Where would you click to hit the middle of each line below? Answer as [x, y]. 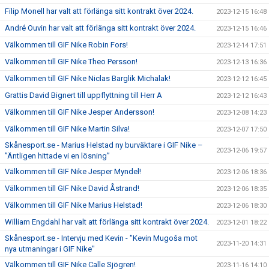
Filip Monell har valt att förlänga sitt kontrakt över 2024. [99, 11]
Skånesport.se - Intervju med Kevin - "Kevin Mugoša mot [101, 238]
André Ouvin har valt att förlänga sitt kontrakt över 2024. [100, 28]
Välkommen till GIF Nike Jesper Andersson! [80, 112]
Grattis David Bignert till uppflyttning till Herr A [83, 95]
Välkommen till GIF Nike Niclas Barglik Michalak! [88, 78]
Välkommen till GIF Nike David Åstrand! [72, 188]
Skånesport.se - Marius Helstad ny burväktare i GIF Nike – [104, 145]
